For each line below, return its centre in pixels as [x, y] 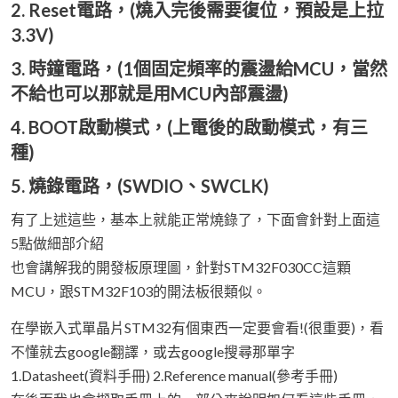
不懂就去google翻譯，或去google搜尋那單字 [153, 352]
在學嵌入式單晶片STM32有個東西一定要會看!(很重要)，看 [197, 328]
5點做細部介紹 [57, 243]
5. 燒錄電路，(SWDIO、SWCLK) [140, 186]
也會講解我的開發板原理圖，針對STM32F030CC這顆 [181, 267]
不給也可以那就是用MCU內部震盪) [150, 94]
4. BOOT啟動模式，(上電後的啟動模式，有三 [189, 127]
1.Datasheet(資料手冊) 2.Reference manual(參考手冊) [174, 376]
